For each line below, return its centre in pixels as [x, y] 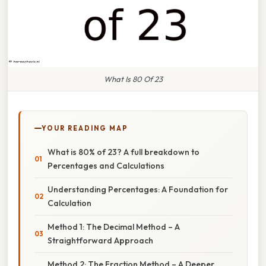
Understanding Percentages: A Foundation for [138, 189]
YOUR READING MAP [85, 128]
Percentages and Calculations [106, 165]
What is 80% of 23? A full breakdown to [123, 152]
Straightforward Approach [100, 240]
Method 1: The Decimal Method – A [114, 227]
